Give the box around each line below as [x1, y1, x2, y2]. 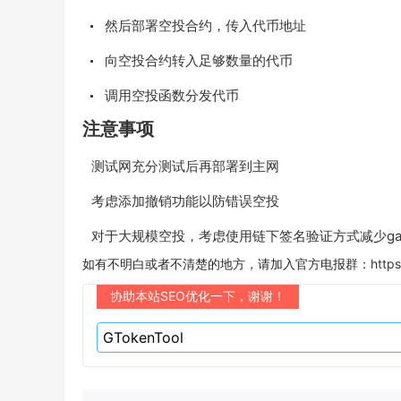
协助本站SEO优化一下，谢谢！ [110, 288, 286, 303]
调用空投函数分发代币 [105, 87, 239, 104]
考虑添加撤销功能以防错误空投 [91, 192, 279, 209]
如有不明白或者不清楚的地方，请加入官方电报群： [82, 256, 371, 271]
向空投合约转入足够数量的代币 [105, 52, 293, 69]
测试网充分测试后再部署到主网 [91, 158, 279, 175]
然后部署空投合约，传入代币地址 [105, 17, 306, 34]
